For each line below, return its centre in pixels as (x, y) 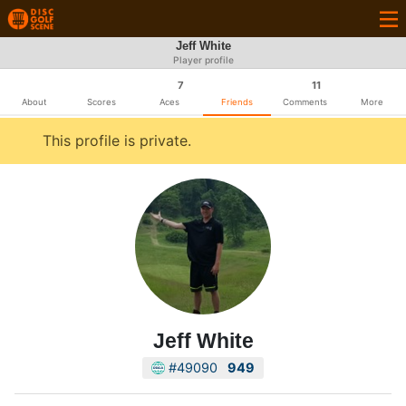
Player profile (203, 60)
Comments (304, 102)
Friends (237, 102)
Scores (101, 102)
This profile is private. (117, 140)
